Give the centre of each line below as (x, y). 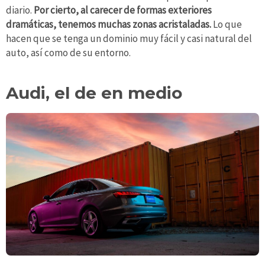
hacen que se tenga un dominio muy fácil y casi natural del (129, 39)
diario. (19, 10)
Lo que (227, 25)
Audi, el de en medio (94, 93)
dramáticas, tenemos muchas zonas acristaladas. (109, 25)
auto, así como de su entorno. (68, 53)
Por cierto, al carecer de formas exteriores (122, 10)
